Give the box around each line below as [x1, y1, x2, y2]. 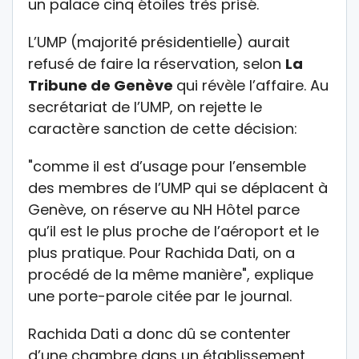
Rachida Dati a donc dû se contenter [28, 324, 291, 345]
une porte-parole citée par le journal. [28, 286, 292, 307]
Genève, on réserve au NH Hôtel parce [28, 200, 300, 220]
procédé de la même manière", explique [28, 264, 313, 285]
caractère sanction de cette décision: [28, 119, 297, 139]
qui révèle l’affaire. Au [176, 75, 329, 96]
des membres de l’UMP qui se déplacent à [28, 178, 328, 199]
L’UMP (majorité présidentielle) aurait [28, 32, 290, 53]
